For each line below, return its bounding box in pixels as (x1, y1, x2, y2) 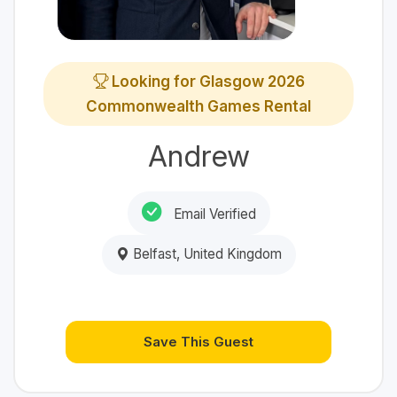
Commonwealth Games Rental (86, 97, 311, 115)
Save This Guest (144, 333, 253, 351)
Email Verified (169, 205, 256, 222)
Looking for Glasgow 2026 (107, 73, 305, 90)
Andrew (147, 139, 250, 174)
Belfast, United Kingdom (128, 245, 282, 263)
